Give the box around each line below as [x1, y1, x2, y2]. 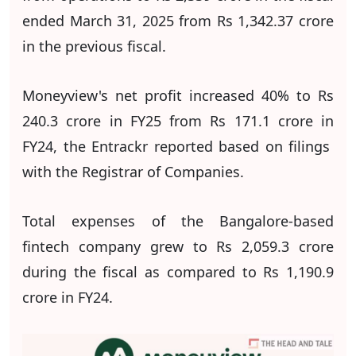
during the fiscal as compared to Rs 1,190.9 [22, 261, 334, 281]
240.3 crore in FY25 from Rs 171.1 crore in [22, 110, 334, 130]
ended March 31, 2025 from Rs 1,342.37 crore [22, 10, 334, 30]
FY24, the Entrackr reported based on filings [22, 136, 334, 156]
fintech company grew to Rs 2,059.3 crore [22, 236, 334, 256]
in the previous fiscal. [22, 36, 166, 56]
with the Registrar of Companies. [22, 161, 244, 181]
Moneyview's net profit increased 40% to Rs [22, 85, 334, 105]
